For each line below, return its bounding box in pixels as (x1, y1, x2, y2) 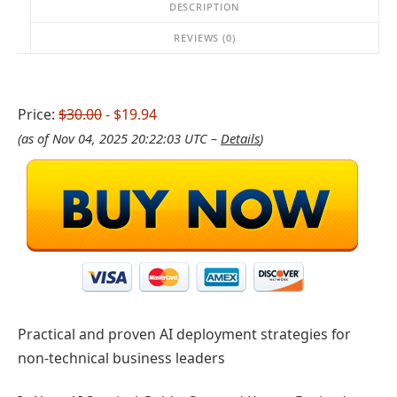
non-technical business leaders (18, 348, 225, 369)
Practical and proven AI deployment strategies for (18, 324, 351, 345)
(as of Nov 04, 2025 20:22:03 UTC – (18, 128, 221, 147)
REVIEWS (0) (174, 30, 236, 44)
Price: (18, 104, 58, 124)
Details (221, 128, 260, 147)
